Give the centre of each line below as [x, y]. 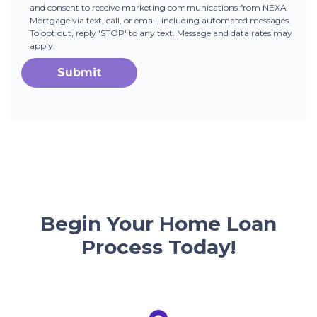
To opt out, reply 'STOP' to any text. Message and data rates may [161, 33]
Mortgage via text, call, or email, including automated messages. [161, 21]
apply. [43, 46]
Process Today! [158, 247]
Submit [79, 73]
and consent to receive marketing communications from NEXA [158, 8]
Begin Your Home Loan [158, 224]
